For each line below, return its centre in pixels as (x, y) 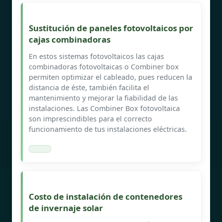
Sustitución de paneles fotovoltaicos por (111, 28)
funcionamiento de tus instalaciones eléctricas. (108, 129)
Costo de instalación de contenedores (106, 196)
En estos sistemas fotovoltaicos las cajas (96, 56)
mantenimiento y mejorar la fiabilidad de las (103, 98)
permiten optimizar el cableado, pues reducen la (111, 77)
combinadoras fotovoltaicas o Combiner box (104, 66)
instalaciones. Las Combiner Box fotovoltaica (104, 108)
